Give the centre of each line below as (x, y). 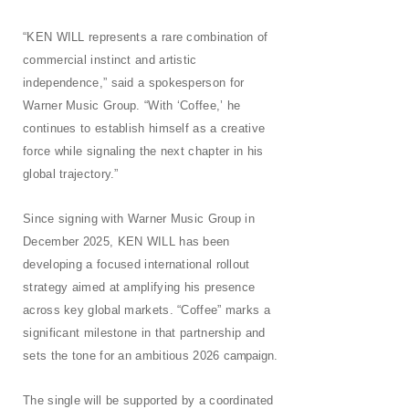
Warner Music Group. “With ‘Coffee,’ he (132, 106)
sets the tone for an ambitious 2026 (123, 356)
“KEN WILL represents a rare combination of (146, 37)
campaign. (250, 356)
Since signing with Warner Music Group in (139, 219)
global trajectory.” (71, 174)
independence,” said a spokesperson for (134, 83)
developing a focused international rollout (136, 265)
